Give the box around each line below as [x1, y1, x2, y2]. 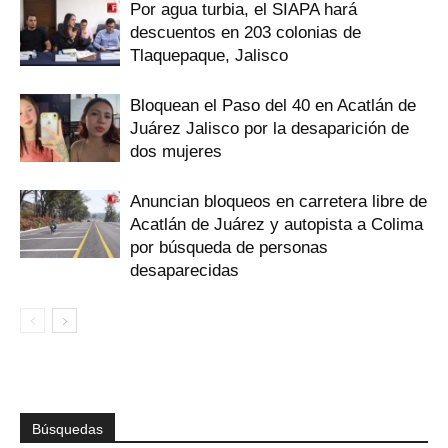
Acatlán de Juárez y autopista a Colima [130, 214, 423, 234]
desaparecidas [130, 260, 239, 280]
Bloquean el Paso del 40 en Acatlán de [130, 95, 416, 115]
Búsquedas [32, 420, 103, 437]
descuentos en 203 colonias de [130, 22, 361, 42]
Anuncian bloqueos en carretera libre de [130, 191, 427, 211]
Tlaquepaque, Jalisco [130, 45, 288, 65]
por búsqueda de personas [130, 237, 328, 257]
